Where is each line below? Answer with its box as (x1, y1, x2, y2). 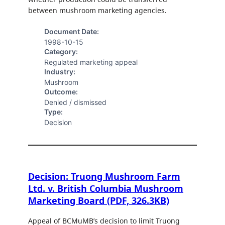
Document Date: (44, 27, 99, 36)
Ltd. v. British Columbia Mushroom (28, 182, 183, 194)
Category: (44, 47, 78, 56)
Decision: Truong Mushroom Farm (28, 170, 180, 182)
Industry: (44, 67, 75, 76)
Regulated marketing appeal (44, 58, 138, 67)
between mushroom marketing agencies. (28, 5, 167, 15)
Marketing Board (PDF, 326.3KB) (28, 194, 169, 206)
